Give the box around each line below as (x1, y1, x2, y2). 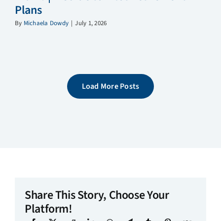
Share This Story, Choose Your (24, 186, 169, 204)
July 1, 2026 (75, 19, 107, 28)
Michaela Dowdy (23, 19, 69, 28)
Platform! (24, 200, 73, 218)
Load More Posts (81, 81, 140, 92)
